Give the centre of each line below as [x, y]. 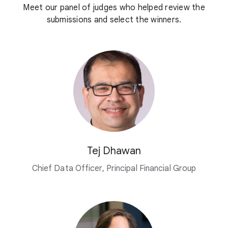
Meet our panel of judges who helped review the [114, 7]
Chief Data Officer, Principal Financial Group [114, 168]
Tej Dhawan [114, 151]
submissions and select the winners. [114, 20]
